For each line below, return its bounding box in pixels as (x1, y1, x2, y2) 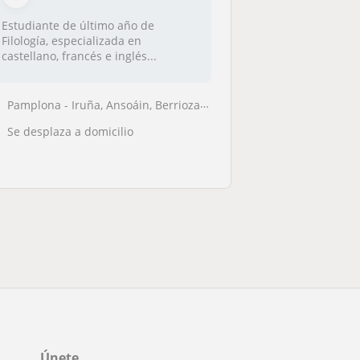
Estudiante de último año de (2, 18, 155, 33)
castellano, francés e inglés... (2, 48, 157, 63)
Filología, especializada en (2, 33, 142, 48)
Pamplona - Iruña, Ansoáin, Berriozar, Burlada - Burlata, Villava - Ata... (7, 96, 201, 112)
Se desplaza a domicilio (7, 123, 134, 139)
